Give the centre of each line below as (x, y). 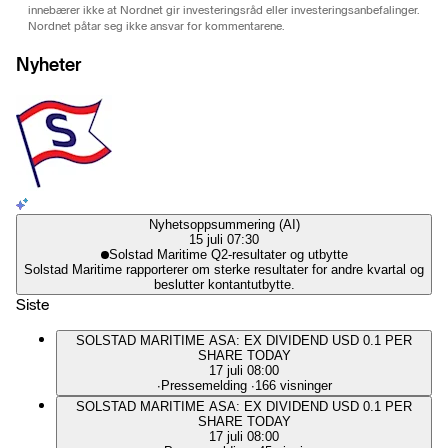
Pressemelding (203, 385)
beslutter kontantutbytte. (224, 284)
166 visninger (293, 385)
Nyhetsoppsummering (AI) (224, 224)
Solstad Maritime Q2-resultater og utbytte (228, 254)
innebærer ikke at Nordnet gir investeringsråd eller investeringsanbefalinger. (224, 10)
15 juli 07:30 (224, 239)
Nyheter (48, 64)
